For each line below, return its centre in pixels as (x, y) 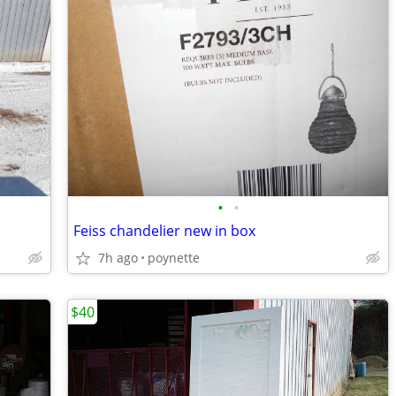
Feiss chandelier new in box (164, 231)
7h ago (118, 258)
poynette (174, 258)
